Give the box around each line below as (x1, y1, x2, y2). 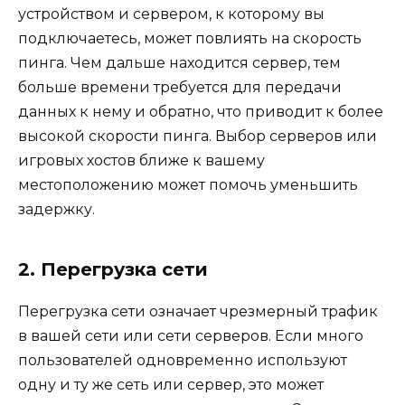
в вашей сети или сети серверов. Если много (18, 326, 363, 344)
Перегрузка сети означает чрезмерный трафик (18, 302, 378, 320)
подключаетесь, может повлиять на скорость (18, 29, 362, 47)
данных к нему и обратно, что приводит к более (18, 102, 383, 120)
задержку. (18, 200, 95, 218)
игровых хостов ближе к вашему (18, 151, 265, 169)
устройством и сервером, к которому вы (18, 5, 325, 23)
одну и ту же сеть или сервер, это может (18, 375, 324, 393)
